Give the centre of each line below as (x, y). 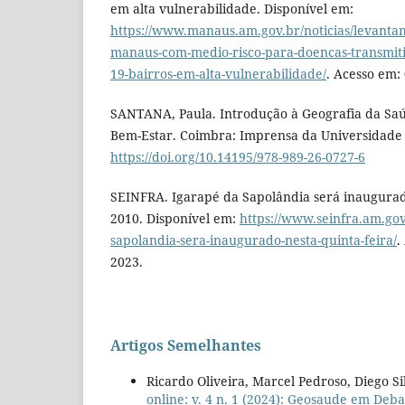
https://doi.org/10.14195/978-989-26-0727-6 (238, 157)
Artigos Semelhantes (186, 346)
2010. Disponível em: (175, 219)
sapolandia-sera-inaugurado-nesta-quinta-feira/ (254, 240)
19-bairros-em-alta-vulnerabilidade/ (218, 74)
